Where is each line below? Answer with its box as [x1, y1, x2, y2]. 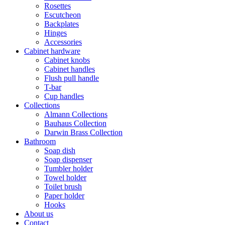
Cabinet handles [44, 65, 95, 73]
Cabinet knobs [44, 56, 90, 64]
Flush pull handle [44, 74, 99, 82]
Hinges [44, 29, 67, 37]
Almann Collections [44, 110, 107, 119]
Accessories [44, 38, 82, 46]
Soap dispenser [44, 155, 92, 164]
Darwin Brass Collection [44, 128, 123, 137]
